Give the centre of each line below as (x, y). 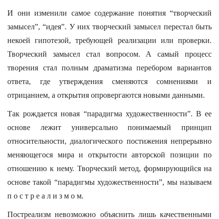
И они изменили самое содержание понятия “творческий (109, 13)
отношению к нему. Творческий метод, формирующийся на (109, 168)
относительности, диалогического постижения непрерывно (109, 141)
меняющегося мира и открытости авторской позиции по (109, 155)
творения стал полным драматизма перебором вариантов (109, 68)
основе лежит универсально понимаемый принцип (109, 127)
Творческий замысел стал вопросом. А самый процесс (109, 54)
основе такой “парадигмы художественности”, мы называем (109, 182)
